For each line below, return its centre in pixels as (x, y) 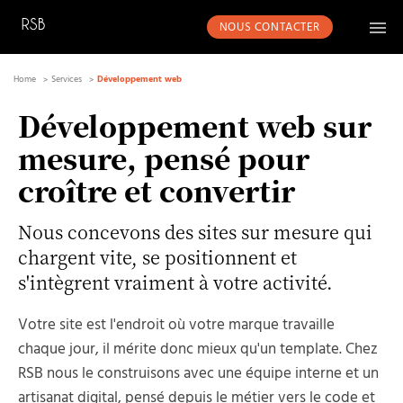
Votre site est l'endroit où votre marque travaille (176, 325)
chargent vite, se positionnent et (157, 257)
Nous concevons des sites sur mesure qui (195, 232)
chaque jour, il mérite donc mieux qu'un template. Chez (198, 349)
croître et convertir (157, 190)
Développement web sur (195, 125)
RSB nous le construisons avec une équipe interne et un (198, 374)
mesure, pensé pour (164, 158)
